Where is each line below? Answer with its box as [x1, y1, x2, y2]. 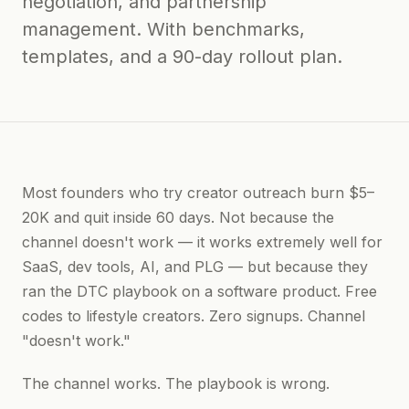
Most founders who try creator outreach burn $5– [22, 184, 374, 202]
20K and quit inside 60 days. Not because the [22, 208, 334, 226]
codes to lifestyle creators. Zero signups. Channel [22, 307, 365, 325]
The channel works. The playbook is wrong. [22, 374, 330, 393]
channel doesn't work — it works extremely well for [22, 233, 383, 251]
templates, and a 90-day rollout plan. [22, 46, 342, 68]
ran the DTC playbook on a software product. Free [22, 282, 377, 300]
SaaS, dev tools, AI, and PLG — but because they [22, 257, 368, 276]
